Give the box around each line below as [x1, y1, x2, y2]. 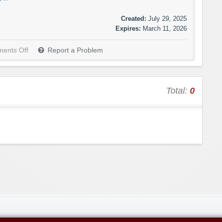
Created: [121, 15, 146, 23]
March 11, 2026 [143, 25, 187, 33]
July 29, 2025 [148, 15, 187, 23]
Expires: [115, 25, 141, 33]
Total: [166, 86, 190, 96]
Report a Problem [48, 47, 103, 55]
